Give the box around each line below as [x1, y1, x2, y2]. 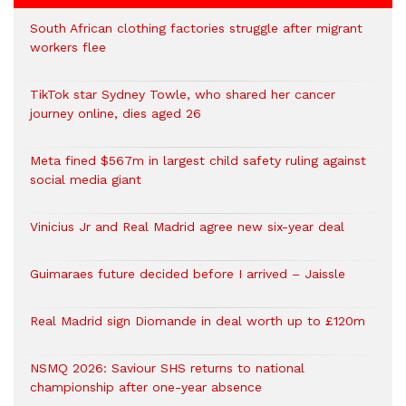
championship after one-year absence [30, 380, 262, 394]
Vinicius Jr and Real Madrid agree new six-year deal [30, 219, 344, 234]
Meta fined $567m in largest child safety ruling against [30, 153, 366, 168]
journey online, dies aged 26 [30, 106, 201, 121]
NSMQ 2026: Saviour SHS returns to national [30, 361, 304, 375]
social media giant [30, 172, 141, 187]
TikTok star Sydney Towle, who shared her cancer [30, 87, 335, 101]
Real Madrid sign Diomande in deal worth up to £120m [30, 314, 365, 328]
